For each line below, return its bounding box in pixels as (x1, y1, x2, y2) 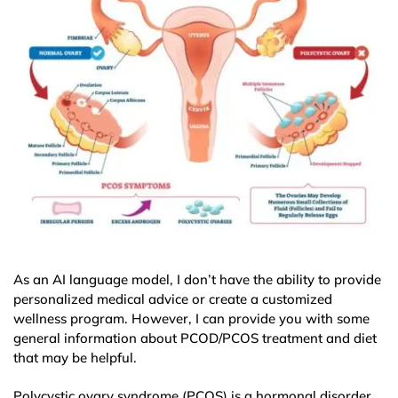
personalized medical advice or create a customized (13, 290, 332, 307)
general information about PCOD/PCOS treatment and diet (13, 329, 377, 346)
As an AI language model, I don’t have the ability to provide (13, 270, 381, 288)
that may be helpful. (13, 348, 137, 366)
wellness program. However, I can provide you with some (13, 309, 370, 327)
